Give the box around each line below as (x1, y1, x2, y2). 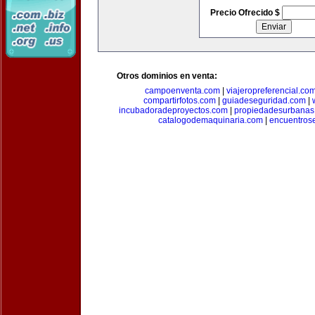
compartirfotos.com (143, 96, 216, 105)
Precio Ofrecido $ (210, 8, 282, 18)
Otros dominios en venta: (117, 71, 217, 81)
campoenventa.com (145, 86, 220, 96)
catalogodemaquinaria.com (157, 115, 263, 125)
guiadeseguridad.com (221, 96, 306, 105)
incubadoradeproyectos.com (119, 105, 228, 115)
